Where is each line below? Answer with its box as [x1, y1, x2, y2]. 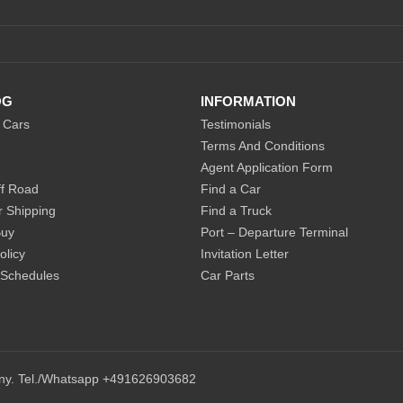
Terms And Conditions [200, 138, 325, 153]
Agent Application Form [200, 159, 333, 175]
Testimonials [200, 116, 271, 131]
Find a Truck [200, 202, 272, 218]
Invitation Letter [200, 246, 289, 261]
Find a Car [200, 181, 261, 196]
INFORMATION [200, 93, 296, 109]
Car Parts [200, 267, 255, 282]
